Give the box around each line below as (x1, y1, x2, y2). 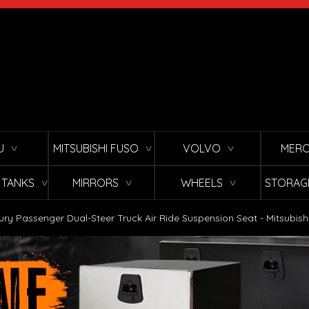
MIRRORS (72, 176, 119, 190)
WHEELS (181, 176, 223, 190)
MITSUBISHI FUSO (52, 141, 139, 156)
